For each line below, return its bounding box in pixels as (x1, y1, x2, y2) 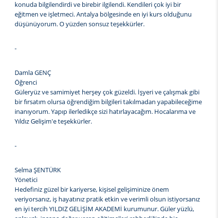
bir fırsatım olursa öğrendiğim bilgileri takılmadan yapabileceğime (15, 97, 202, 107)
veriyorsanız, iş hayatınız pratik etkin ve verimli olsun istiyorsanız (15, 195, 200, 204)
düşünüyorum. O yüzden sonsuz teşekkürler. (15, 19, 145, 29)
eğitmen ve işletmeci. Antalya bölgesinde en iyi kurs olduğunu (15, 10, 192, 19)
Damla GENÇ (15, 68, 51, 77)
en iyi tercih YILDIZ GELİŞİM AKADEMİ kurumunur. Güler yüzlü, (15, 204, 194, 214)
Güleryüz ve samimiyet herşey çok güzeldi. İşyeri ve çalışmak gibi (15, 88, 200, 97)
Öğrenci (15, 78, 37, 87)
